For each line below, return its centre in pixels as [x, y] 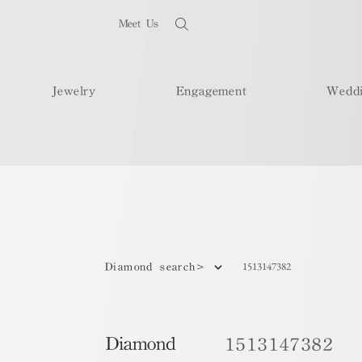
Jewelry [74, 90]
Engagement [211, 90]
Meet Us [138, 23]
